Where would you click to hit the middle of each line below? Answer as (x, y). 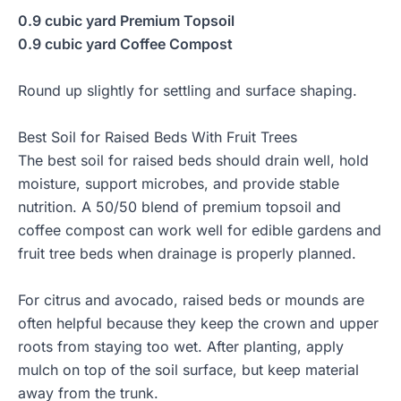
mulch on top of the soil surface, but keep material (188, 370)
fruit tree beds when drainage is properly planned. (187, 254)
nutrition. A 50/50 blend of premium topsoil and (179, 207)
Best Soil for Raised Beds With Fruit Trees (158, 137)
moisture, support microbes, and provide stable (179, 184)
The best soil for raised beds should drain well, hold (193, 161)
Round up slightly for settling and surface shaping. (188, 91)
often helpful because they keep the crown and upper (198, 324)
